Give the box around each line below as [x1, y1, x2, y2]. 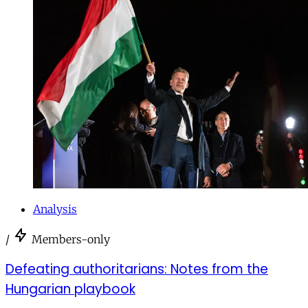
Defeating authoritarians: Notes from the [5, 260, 268, 279]
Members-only [32, 232, 110, 247]
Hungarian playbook [5, 280, 135, 299]
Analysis [33, 202, 77, 217]
